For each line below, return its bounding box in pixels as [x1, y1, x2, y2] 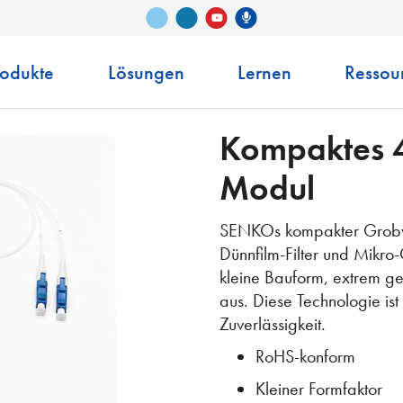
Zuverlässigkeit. [219, 312, 326, 336]
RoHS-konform [255, 345, 355, 368]
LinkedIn [185, 11, 233, 22]
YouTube [220, 12, 259, 22]
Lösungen [107, 59, 184, 85]
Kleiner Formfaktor [255, 377, 382, 400]
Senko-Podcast [249, 11, 358, 22]
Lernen [237, 59, 292, 85]
